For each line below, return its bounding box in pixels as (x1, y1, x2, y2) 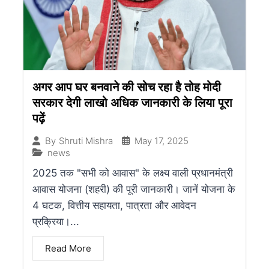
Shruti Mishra (59, 135, 113, 147)
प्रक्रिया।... (32, 215, 79, 228)
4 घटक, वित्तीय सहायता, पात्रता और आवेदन (32, 199, 196, 211)
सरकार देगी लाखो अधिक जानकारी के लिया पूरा (32, 95, 232, 110)
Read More (45, 242, 91, 254)
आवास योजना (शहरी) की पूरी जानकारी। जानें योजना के (32, 183, 235, 195)
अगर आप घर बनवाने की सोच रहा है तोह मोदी (32, 79, 221, 94)
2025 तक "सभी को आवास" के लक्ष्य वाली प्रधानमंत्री (32, 166, 233, 179)
